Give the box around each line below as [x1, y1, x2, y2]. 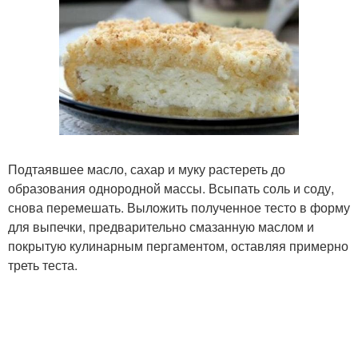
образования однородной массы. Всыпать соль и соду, [8, 179, 334, 197]
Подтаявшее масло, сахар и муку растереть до [8, 160, 285, 178]
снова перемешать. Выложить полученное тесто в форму [8, 198, 350, 217]
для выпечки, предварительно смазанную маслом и [8, 217, 314, 236]
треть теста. [8, 256, 78, 274]
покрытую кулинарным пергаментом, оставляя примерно [8, 237, 348, 255]
